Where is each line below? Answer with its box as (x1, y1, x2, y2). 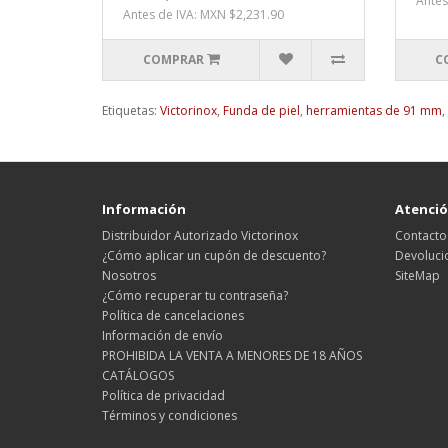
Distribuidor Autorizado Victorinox (102, 226, 298, 244)
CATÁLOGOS (102, 366, 174, 384)
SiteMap (394, 266, 440, 284)
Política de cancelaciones (102, 306, 244, 324)
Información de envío (102, 326, 223, 344)
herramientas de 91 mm (306, 101, 442, 119)
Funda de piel (223, 101, 300, 119)
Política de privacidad (102, 386, 225, 404)
